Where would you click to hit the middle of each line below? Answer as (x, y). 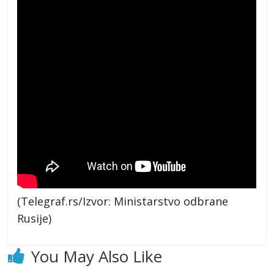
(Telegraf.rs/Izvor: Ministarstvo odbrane (123, 201)
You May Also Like (97, 256)
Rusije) (35, 218)
